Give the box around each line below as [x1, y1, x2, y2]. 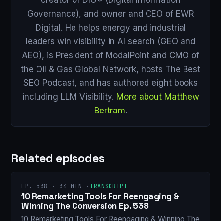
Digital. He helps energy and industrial [35, 22, 186, 33]
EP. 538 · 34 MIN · [21, 182, 90, 190]
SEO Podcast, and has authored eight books [23, 77, 198, 88]
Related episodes [11, 150, 105, 166]
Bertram [94, 105, 125, 115]
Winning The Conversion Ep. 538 [21, 200, 149, 212]
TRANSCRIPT [89, 182, 128, 190]
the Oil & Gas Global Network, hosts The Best [21, 64, 200, 74]
